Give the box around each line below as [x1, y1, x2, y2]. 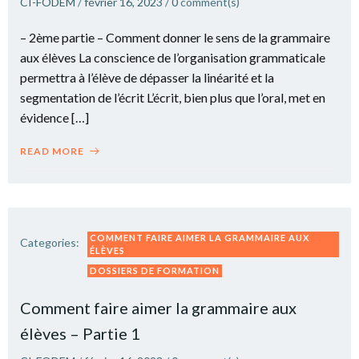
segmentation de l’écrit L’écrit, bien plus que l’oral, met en [20, 89, 325, 105]
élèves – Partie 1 [20, 323, 140, 343]
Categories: [20, 235, 79, 249]
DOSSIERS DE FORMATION [90, 264, 220, 276]
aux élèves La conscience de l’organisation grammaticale [20, 49, 325, 65]
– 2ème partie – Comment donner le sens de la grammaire [20, 29, 330, 45]
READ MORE [20, 144, 84, 157]
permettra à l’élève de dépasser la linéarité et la [20, 69, 274, 85]
